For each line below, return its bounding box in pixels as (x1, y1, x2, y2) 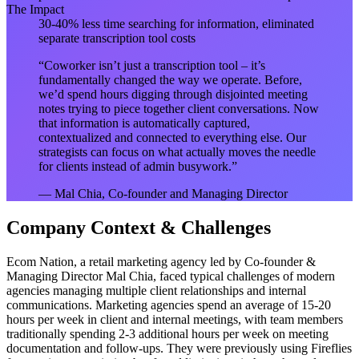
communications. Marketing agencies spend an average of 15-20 (6, 297, 331, 312)
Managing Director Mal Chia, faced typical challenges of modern (6, 268, 335, 283)
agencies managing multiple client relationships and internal (6, 283, 306, 297)
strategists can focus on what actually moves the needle (38, 144, 316, 159)
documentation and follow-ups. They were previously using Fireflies (6, 341, 352, 355)
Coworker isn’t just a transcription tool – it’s (44, 58, 265, 72)
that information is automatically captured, (38, 115, 250, 130)
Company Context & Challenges (6, 216, 271, 238)
